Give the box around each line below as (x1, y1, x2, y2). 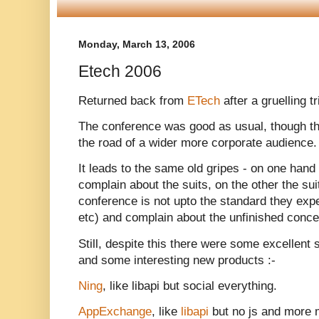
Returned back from (78, 94, 187, 108)
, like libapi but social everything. (103, 278, 277, 293)
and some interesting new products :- (78, 253, 276, 267)
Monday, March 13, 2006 (78, 38, 195, 51)
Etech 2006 (78, 61, 162, 80)
